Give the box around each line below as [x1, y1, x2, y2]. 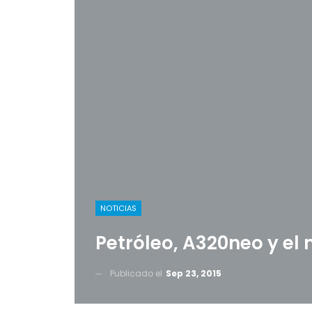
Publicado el [110, 267, 164, 279]
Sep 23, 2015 [166, 267, 221, 279]
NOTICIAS [100, 203, 136, 214]
